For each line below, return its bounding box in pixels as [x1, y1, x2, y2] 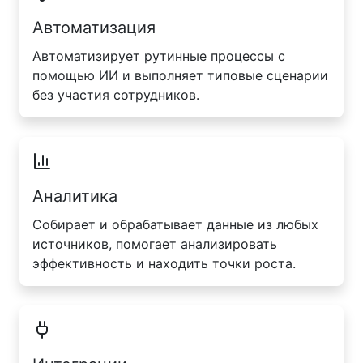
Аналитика [32, 186, 117, 207]
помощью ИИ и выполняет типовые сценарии [32, 67, 328, 84]
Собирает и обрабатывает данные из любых [32, 216, 318, 233]
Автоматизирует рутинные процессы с [32, 48, 285, 65]
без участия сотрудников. [32, 87, 199, 104]
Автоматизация [32, 18, 156, 38]
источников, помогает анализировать [32, 236, 277, 253]
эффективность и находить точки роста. [32, 255, 296, 272]
